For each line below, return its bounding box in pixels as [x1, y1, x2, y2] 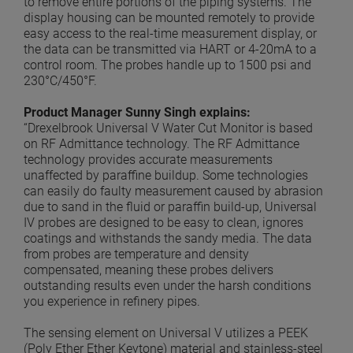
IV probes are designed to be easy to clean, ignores [24, 215, 303, 231]
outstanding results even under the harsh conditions [24, 278, 311, 294]
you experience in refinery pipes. [24, 294, 200, 310]
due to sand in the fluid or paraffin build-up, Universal [24, 199, 317, 215]
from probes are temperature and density [24, 247, 249, 262]
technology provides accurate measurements [24, 152, 273, 168]
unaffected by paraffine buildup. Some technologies [24, 168, 308, 184]
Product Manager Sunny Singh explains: [24, 105, 251, 121]
